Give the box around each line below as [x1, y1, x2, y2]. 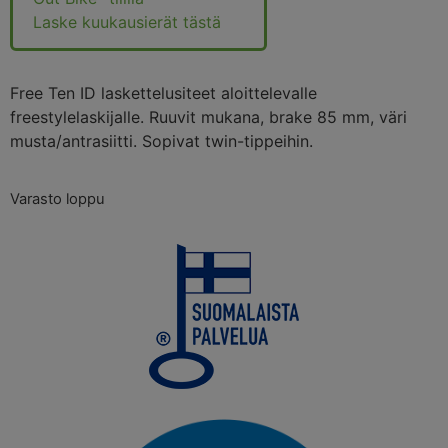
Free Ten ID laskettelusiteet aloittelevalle [10, 83, 317, 104]
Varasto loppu [10, 189, 105, 208]
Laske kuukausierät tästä [33, 11, 221, 32]
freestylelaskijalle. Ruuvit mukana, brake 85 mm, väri [10, 107, 407, 128]
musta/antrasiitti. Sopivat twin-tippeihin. [10, 131, 313, 152]
